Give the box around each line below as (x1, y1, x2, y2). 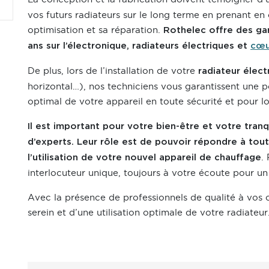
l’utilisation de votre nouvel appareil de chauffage (28, 153, 261, 162)
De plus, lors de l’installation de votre (28, 65, 195, 76)
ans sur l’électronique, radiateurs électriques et (28, 41, 250, 50)
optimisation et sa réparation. (28, 24, 163, 35)
